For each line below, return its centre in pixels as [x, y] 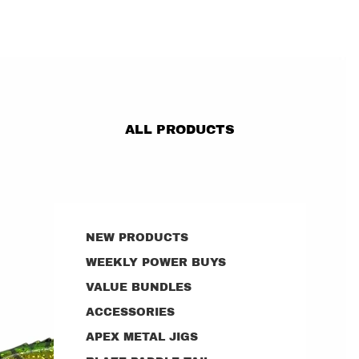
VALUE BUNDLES [138, 287]
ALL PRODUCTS [179, 129]
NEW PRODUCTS [137, 238]
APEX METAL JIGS [141, 337]
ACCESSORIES [130, 312]
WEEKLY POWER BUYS [155, 262]
